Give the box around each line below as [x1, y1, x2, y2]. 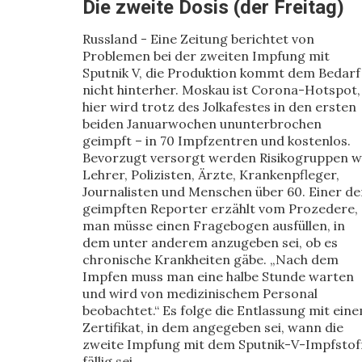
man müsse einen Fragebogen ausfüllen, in [82, 217, 345, 234]
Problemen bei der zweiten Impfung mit [82, 48, 330, 64]
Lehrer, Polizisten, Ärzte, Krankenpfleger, [82, 166, 339, 183]
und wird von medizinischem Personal [82, 285, 318, 301]
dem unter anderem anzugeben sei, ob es [82, 234, 338, 250]
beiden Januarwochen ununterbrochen [82, 116, 322, 132]
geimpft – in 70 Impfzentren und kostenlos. [82, 133, 351, 149]
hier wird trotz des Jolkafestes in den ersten [82, 99, 356, 115]
